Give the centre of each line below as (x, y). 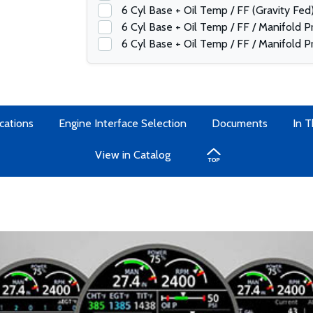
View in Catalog (133, 155)
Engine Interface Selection (122, 123)
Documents (239, 123)
